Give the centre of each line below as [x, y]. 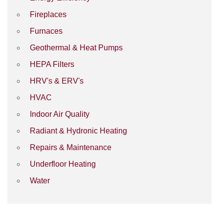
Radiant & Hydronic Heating [78, 131]
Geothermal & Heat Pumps [76, 48]
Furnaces [46, 31]
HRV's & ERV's [57, 81]
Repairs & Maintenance [71, 147]
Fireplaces [48, 14]
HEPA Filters [52, 64]
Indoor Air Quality [60, 114]
